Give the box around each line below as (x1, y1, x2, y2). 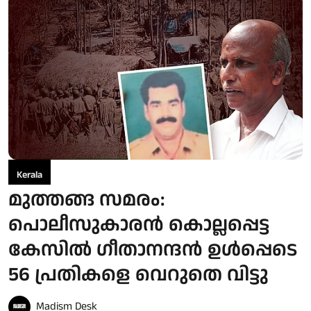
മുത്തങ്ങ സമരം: (8, 185, 165, 214)
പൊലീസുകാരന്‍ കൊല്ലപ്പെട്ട (8, 210, 269, 239)
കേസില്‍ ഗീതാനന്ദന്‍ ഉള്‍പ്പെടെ (8, 235, 297, 264)
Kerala (17, 167, 42, 182)
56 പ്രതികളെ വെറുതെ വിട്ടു (8, 260, 269, 289)
